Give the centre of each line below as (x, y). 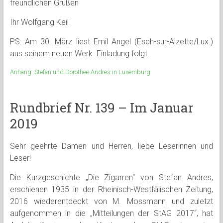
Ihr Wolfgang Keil (39, 22)
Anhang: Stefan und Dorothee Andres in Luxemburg (80, 72)
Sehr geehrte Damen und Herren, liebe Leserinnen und (111, 146)
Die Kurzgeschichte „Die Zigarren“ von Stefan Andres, (111, 177)
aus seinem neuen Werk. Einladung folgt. (79, 54)
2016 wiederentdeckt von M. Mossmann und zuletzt (111, 201)
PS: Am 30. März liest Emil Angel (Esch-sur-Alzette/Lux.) (111, 42)
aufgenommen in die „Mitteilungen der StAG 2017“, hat (111, 213)
